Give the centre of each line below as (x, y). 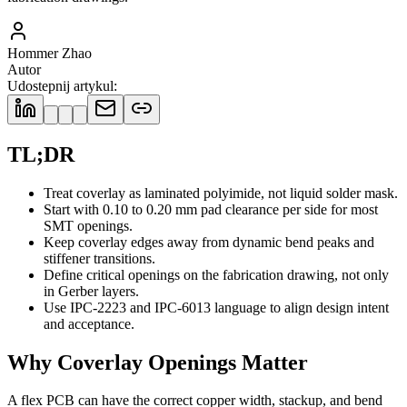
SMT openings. (88, 225)
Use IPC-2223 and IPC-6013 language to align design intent (216, 307)
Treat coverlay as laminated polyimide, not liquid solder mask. (221, 193)
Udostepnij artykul (60, 85)
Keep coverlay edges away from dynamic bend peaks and (209, 242)
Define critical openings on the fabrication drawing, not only (216, 274)
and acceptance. (89, 323)
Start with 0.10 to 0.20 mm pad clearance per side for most (211, 209)
